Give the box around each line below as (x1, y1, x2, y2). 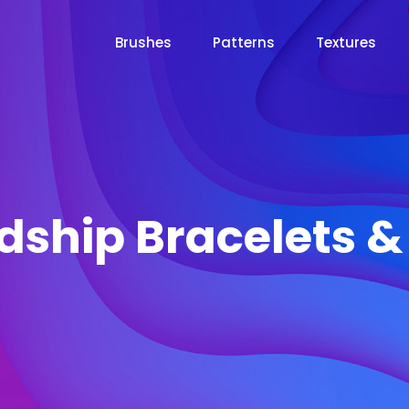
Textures (316, 33, 376, 52)
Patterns (213, 33, 275, 52)
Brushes (115, 33, 172, 52)
